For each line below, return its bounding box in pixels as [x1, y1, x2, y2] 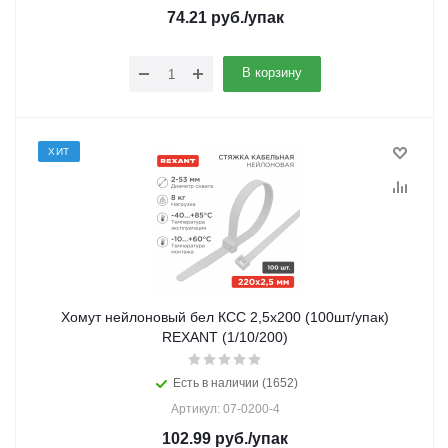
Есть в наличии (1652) [172, 376, 298, 390]
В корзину [242, 65, 302, 80]
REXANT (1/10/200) [162, 329, 288, 345]
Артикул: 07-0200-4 [170, 402, 280, 416]
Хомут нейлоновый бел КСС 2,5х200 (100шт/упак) [61, 309, 389, 325]
